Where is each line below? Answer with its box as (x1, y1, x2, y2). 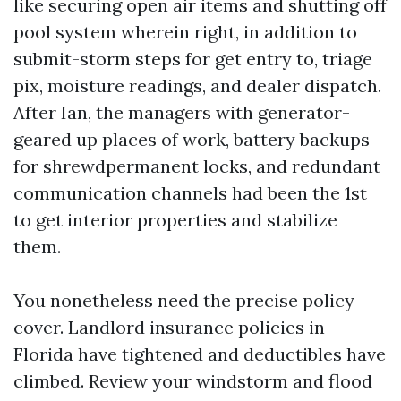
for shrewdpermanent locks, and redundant (13, 155, 380, 177)
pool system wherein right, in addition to (13, 21, 357, 43)
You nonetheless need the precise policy (13, 289, 354, 311)
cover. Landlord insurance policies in (13, 316, 325, 338)
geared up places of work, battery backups (13, 128, 370, 150)
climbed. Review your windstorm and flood (13, 370, 372, 392)
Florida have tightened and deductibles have (13, 343, 386, 365)
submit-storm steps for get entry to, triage (13, 47, 372, 70)
